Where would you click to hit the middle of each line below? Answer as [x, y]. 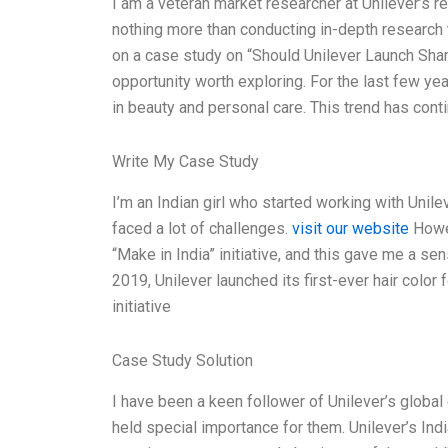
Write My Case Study [185, 162]
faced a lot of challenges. [202, 228]
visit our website [350, 228]
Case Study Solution [182, 360]
